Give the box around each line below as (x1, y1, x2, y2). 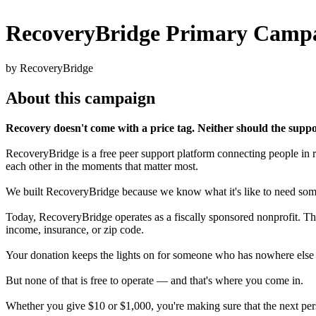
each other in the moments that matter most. (6, 159, 198, 172)
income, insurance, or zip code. (6, 223, 144, 236)
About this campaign (6, 88, 155, 107)
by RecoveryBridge (6, 61, 93, 74)
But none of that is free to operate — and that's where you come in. (6, 274, 303, 286)
